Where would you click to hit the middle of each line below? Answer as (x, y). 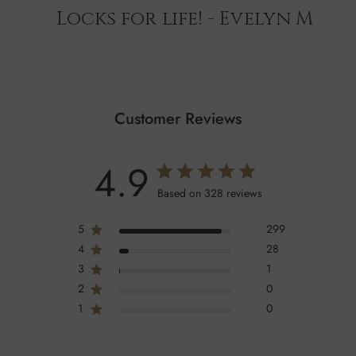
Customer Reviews (178, 119)
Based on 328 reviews (210, 193)
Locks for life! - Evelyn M (185, 19)
